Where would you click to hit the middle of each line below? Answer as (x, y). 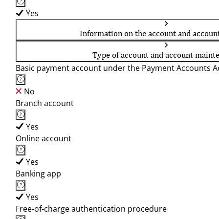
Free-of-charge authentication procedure (91, 209)
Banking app (38, 174)
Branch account (45, 103)
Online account (44, 138)
